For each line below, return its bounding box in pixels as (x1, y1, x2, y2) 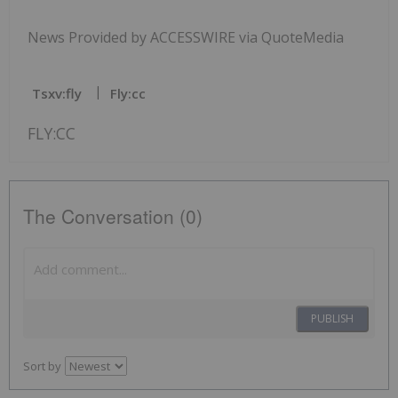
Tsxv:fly (32, 84, 82, 103)
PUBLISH (311, 311, 354, 327)
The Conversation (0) (23, 203, 203, 230)
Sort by (23, 358, 61, 375)
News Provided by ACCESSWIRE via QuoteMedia (28, 28, 344, 48)
